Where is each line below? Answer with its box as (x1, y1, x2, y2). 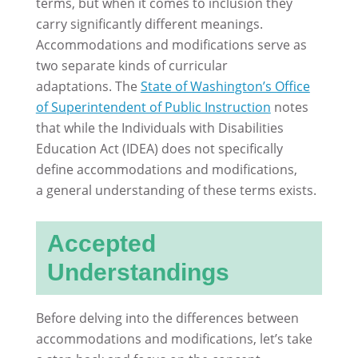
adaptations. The (35, 77, 141, 95)
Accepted (46, 229, 156, 257)
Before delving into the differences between (35, 308, 299, 327)
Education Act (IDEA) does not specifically (35, 139, 283, 157)
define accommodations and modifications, (35, 160, 297, 178)
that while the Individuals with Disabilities (35, 118, 284, 137)
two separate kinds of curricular (35, 56, 228, 74)
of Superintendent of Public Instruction (35, 97, 271, 116)
